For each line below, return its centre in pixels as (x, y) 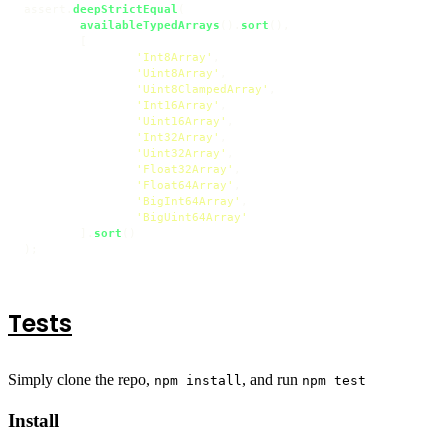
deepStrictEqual (125, 8)
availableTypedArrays (150, 24)
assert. (48, 8)
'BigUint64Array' (192, 216)
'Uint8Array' (178, 72)
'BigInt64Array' (188, 200)
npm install (198, 380)
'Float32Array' (185, 168)
